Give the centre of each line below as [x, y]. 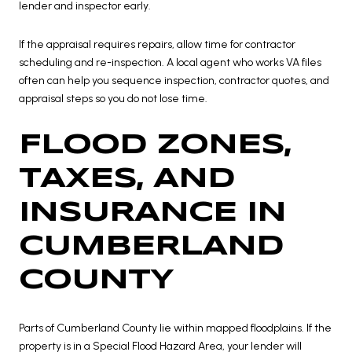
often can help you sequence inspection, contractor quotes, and [174, 81]
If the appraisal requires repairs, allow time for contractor [157, 45]
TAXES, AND [127, 180]
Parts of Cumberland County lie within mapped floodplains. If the [175, 328]
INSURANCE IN [152, 213]
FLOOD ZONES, [155, 146]
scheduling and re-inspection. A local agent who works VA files [170, 63]
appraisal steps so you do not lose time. [113, 99]
